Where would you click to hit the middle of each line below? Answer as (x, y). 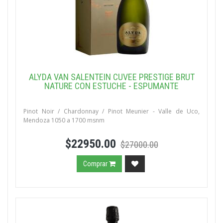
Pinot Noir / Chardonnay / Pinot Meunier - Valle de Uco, (111, 111)
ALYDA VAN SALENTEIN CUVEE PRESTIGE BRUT (111, 77)
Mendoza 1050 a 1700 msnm (64, 120)
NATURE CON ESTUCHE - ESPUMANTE (111, 86)
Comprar (96, 164)
